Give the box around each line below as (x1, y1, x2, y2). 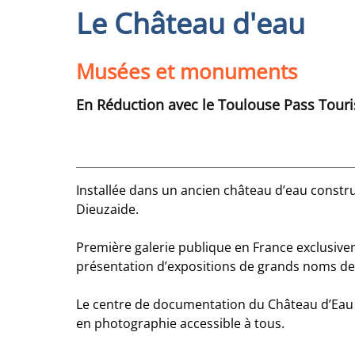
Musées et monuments (76, 57, 297, 86)
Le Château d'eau (76, 4, 305, 44)
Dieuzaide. (76, 200, 139, 218)
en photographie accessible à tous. (76, 315, 284, 332)
